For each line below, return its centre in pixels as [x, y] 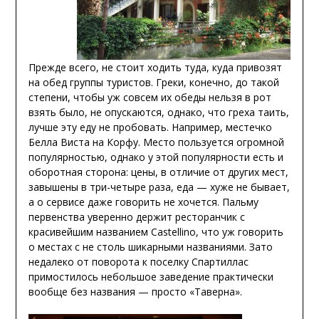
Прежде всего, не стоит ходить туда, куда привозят [155, 67]
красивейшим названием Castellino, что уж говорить [156, 231]
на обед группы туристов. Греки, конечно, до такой [153, 82]
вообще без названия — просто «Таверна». [135, 291]
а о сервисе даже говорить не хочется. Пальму [143, 202]
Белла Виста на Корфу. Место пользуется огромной [156, 142]
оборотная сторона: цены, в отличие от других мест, [158, 172]
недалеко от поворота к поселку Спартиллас [138, 261]
